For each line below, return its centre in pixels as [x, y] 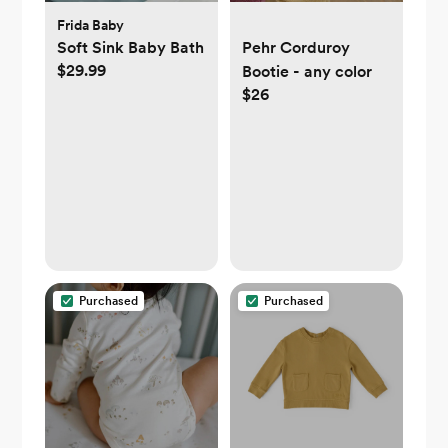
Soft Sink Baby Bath [130, 48]
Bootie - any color [307, 72]
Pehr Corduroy [296, 48]
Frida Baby [90, 25]
